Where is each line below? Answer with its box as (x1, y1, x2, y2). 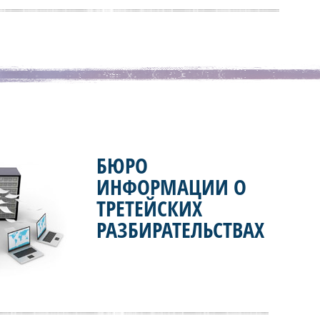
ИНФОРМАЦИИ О (96, 171, 246, 201)
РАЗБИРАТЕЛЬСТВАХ (96, 214, 264, 244)
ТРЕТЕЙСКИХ (96, 193, 202, 223)
